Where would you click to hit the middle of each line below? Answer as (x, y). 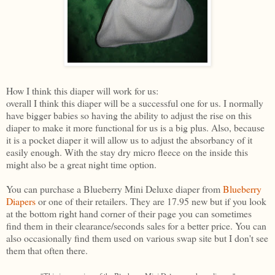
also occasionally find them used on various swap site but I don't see (137, 238)
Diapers (21, 201)
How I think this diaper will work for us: (82, 91)
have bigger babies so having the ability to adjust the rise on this (129, 115)
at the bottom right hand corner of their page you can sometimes (129, 214)
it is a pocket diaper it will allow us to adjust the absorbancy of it (129, 140)
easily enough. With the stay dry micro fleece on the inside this (127, 152)
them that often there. (47, 250)
